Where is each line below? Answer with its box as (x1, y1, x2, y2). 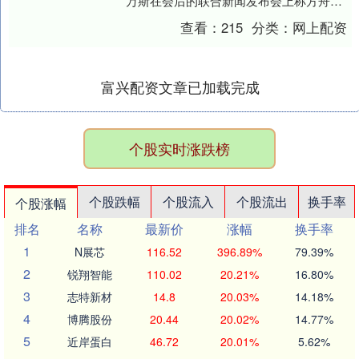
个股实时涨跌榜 (129, 138, 230, 159)
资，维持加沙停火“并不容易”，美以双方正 (125, 10, 350, 26)
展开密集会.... (125, 27, 199, 44)
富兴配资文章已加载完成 (101, 76, 260, 97)
